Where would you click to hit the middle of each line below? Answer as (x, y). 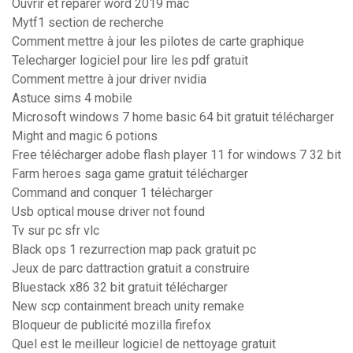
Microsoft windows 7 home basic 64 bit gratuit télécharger (173, 117)
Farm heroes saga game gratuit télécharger (130, 174)
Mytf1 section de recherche (88, 23)
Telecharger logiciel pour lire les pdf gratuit (130, 61)
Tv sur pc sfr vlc (56, 231)
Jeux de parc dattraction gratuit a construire (131, 269)
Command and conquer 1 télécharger (112, 193)
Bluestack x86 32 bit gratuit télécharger (120, 288)
